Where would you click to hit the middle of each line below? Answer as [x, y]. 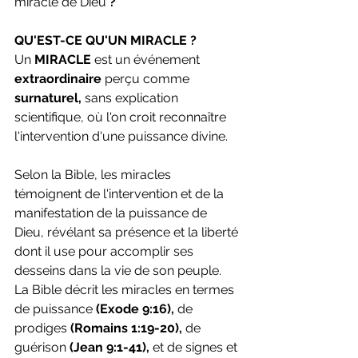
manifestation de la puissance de [112, 213]
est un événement [149, 60]
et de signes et [195, 348]
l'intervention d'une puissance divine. [121, 137]
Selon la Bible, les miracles [94, 175]
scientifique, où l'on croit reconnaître [122, 117]
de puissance [55, 309]
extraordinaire [60, 79]
